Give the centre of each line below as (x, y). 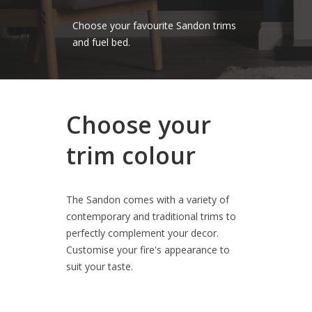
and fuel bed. (102, 42)
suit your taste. (100, 267)
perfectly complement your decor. (143, 233)
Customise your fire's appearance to (148, 250)
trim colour (131, 156)
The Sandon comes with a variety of (148, 200)
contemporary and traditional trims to (151, 217)
